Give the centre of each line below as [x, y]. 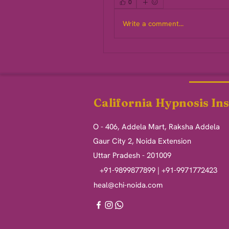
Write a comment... [153, 23]
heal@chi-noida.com [128, 185]
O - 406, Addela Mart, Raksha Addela [156, 127]
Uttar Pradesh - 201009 [132, 155]
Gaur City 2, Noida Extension [142, 141]
